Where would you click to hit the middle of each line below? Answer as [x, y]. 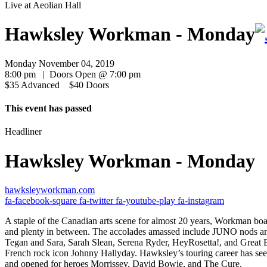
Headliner [23, 132]
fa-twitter [97, 201]
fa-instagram [201, 201]
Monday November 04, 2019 [60, 63]
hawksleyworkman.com [50, 190]
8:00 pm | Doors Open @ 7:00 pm [73, 74]
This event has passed [48, 108]
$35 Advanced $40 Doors [60, 85]
